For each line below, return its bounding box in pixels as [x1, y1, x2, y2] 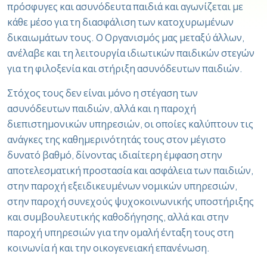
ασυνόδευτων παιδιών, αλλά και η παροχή [7, 101, 196, 114]
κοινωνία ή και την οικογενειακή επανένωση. [7, 241, 210, 254]
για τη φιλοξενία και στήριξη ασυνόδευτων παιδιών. [7, 61, 243, 74]
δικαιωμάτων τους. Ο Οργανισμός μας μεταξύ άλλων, [7, 30, 244, 44]
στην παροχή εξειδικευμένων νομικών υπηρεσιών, [7, 179, 237, 192]
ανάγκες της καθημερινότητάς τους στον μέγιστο [7, 132, 226, 145]
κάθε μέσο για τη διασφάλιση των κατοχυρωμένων [7, 15, 234, 28]
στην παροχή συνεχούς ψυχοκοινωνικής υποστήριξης [7, 194, 254, 207]
